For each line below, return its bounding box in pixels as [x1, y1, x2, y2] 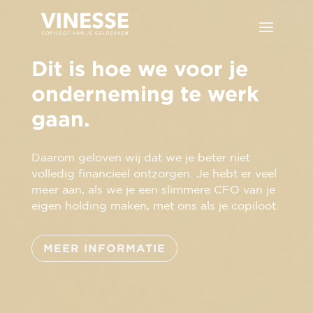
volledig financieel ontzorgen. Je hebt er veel [31, 167, 277, 180]
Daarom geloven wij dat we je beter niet [31, 151, 250, 163]
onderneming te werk [31, 82, 259, 105]
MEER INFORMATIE [43, 241, 166, 254]
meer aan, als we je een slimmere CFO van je [31, 183, 275, 196]
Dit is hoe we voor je [31, 57, 248, 80]
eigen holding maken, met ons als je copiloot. [31, 199, 279, 212]
